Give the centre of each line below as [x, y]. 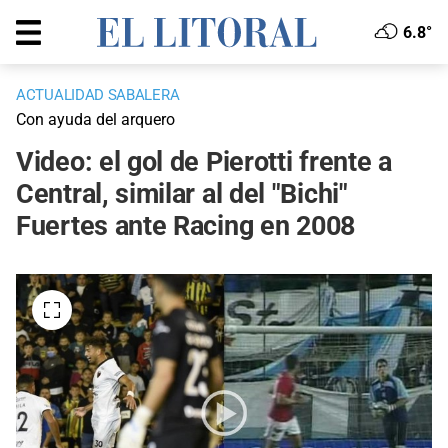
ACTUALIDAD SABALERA [98, 95]
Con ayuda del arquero [95, 120]
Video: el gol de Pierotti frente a [204, 162]
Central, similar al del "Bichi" [182, 194]
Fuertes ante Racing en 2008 [185, 226]
